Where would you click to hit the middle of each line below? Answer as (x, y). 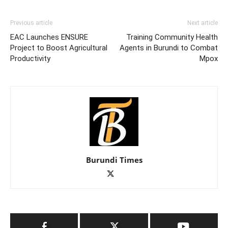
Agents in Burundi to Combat (169, 48)
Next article (203, 23)
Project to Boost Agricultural (59, 48)
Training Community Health (172, 37)
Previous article (31, 23)
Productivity (30, 59)
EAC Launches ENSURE (49, 37)
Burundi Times (114, 160)
